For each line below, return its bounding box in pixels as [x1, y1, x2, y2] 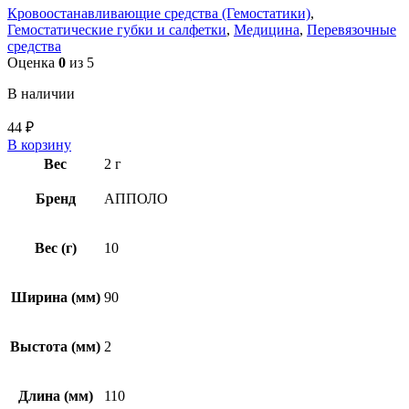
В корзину [7, 137, 71, 153]
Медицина [234, 22, 299, 38]
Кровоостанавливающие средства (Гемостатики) [7, 5, 310, 22]
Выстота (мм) [10, 339, 100, 355]
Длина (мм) [17, 388, 93, 404]
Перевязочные [307, 22, 396, 38]
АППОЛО [104, 191, 168, 207]
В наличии [7, 86, 75, 102]
